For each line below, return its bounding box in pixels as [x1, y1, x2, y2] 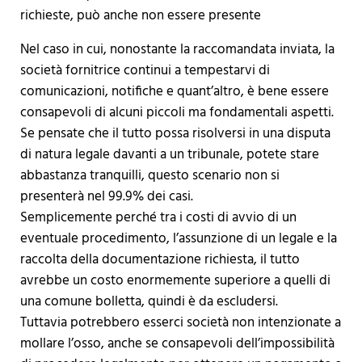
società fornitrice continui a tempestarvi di [19, 60, 270, 82]
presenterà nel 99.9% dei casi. [19, 186, 193, 208]
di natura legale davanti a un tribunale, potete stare [19, 144, 319, 166]
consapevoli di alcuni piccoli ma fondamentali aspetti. [19, 102, 334, 124]
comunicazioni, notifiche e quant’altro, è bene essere [19, 81, 329, 103]
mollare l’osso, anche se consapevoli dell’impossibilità [19, 333, 335, 356]
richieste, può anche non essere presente [19, 5, 261, 27]
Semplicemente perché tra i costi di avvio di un [19, 207, 297, 229]
